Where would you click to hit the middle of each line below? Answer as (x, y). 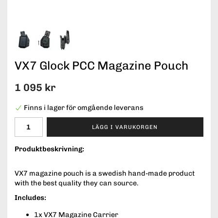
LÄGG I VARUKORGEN (125, 127)
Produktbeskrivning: (49, 149)
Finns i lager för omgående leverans (84, 108)
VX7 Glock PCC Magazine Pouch (101, 65)
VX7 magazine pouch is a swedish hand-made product (105, 173)
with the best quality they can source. (77, 183)
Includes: (31, 198)
